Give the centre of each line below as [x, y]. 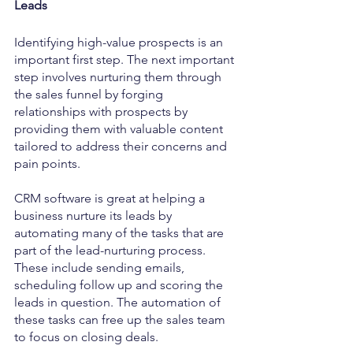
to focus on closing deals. [86, 336]
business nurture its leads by [95, 215]
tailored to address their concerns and [122, 146]
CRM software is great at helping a [111, 198]
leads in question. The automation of [119, 302]
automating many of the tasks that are [121, 232]
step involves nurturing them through [119, 76]
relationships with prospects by [102, 111]
